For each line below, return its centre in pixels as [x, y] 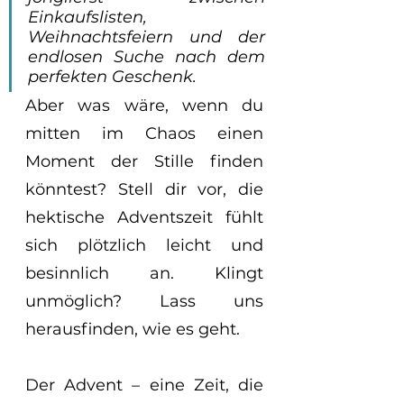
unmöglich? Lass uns [144, 301]
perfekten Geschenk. [115, 77]
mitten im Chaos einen [144, 133]
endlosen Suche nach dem [147, 57]
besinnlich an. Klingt [144, 273]
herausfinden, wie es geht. [133, 329]
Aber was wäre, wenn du [144, 106]
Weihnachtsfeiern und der [147, 37]
